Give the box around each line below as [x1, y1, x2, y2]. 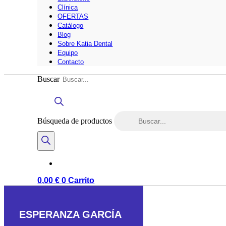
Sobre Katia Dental [58, 39, 113, 47]
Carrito [68, 176, 95, 185]
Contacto [58, 58, 84, 66]
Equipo [58, 48, 78, 56]
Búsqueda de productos [37, 116, 115, 125]
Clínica [58, 3, 78, 11]
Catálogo [58, 21, 84, 29]
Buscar [37, 74, 60, 83]
